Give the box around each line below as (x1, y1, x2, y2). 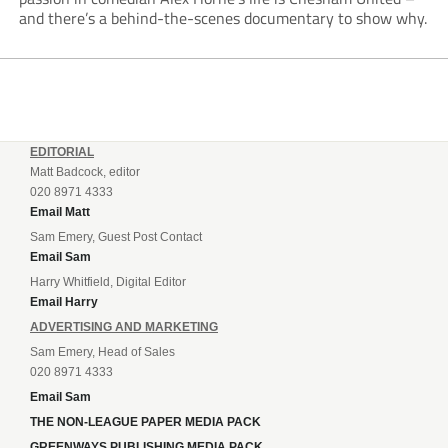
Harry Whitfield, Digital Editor (30, 275, 186, 290)
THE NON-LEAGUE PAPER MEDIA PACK (30, 415, 261, 430)
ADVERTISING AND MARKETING (30, 320, 218, 335)
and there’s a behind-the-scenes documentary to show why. (18, 6, 427, 31)
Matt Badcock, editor (30, 165, 140, 180)
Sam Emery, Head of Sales (30, 345, 175, 360)
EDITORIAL (30, 145, 94, 160)
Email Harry (30, 295, 98, 310)
